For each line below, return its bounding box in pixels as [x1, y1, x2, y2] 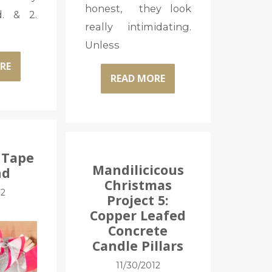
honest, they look [84, 2, 191, 15]
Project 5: [107, 191, 169, 209]
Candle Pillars [92, 236, 184, 254]
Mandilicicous [92, 160, 184, 178]
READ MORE [110, 72, 166, 86]
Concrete [108, 221, 168, 239]
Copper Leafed [90, 206, 186, 224]
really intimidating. [84, 20, 191, 33]
